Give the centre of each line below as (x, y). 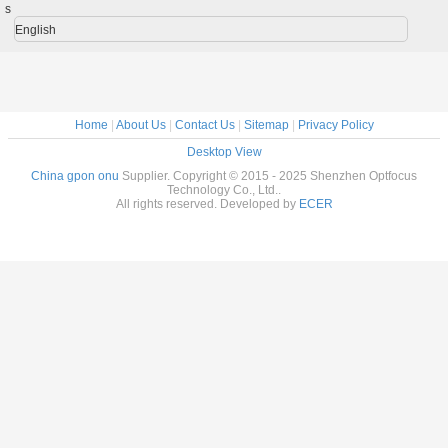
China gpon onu (75, 176)
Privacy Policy (335, 125)
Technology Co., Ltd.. (224, 190)
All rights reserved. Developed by (207, 204)
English (35, 30)
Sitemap (266, 125)
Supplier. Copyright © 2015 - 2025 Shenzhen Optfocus (268, 176)
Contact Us (204, 125)
